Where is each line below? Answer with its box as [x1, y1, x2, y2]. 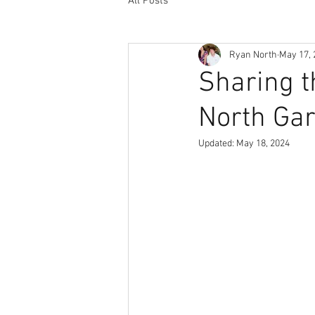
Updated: [198, 138, 236, 150]
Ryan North [229, 49, 277, 61]
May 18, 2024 [236, 138, 290, 150]
